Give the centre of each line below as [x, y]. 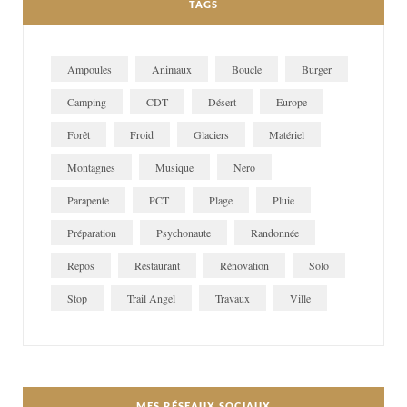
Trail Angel [151, 298]
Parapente [88, 200]
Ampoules [89, 69]
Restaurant [157, 266]
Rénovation [244, 266]
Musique [174, 168]
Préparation [92, 233]
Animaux [172, 69]
